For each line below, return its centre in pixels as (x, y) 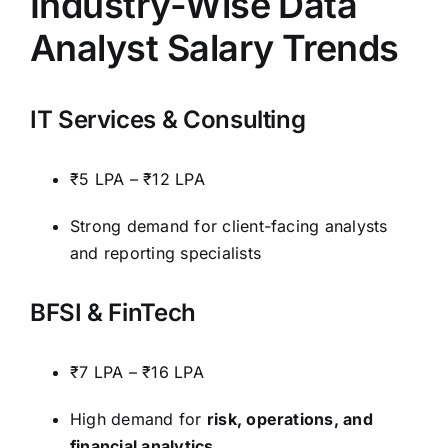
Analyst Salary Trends (214, 48)
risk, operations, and (289, 419)
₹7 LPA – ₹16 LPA (137, 372)
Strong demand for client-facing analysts (229, 226)
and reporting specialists (166, 253)
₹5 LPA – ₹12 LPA (137, 179)
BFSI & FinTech (113, 313)
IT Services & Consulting (168, 120)
